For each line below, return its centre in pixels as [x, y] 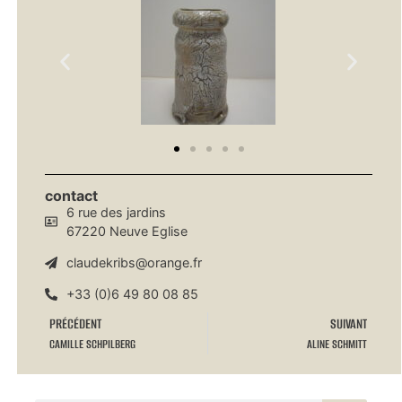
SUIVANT [348, 324]
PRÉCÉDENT [75, 324]
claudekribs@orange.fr [135, 263]
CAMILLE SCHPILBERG [92, 345]
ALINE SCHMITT [336, 345]
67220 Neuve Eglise [127, 232]
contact [71, 196]
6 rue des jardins [117, 213]
